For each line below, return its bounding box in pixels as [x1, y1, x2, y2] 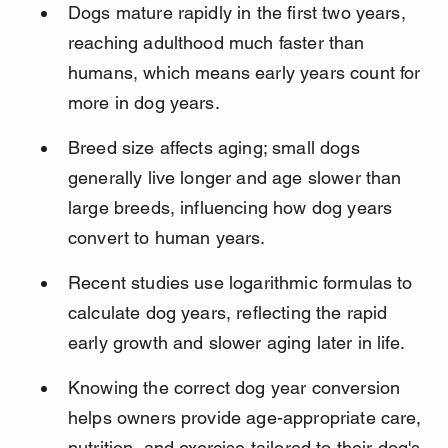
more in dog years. [67, 92, 220, 114]
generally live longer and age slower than [67, 167, 407, 189]
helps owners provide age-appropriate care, [67, 407, 427, 429]
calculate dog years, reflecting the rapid [67, 302, 393, 324]
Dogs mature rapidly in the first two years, [67, 2, 411, 24]
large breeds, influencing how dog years [67, 197, 398, 219]
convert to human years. [67, 227, 266, 249]
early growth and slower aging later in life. [67, 332, 405, 354]
